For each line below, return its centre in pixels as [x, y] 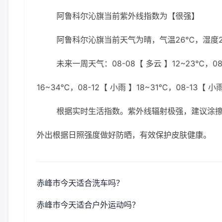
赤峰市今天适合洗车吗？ [80, 183]
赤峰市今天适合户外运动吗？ [88, 205]
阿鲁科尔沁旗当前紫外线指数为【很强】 [128, 16]
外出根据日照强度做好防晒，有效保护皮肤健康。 [124, 135]
